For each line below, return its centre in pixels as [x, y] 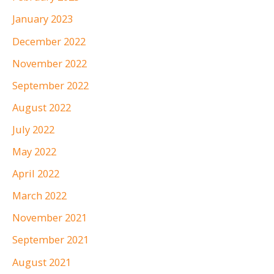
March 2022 [39, 196]
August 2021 [42, 262]
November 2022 [50, 63]
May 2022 [34, 152]
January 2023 [43, 19]
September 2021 [50, 240]
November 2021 [50, 218]
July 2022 [33, 129]
